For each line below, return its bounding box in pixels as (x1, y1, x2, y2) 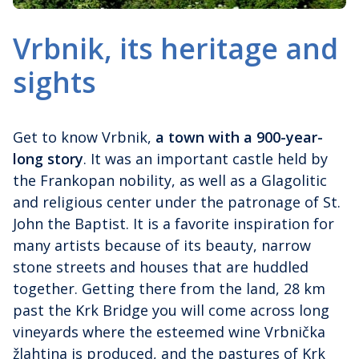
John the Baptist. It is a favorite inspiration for (13, 213, 334, 233)
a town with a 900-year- (155, 127, 323, 147)
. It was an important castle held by (83, 148, 328, 168)
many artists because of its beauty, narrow (13, 235, 311, 255)
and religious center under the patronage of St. (13, 192, 341, 212)
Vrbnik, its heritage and (13, 28, 338, 67)
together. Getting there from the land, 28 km (13, 278, 325, 298)
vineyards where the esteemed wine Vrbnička (13, 321, 325, 341)
